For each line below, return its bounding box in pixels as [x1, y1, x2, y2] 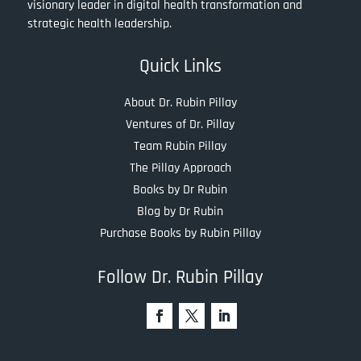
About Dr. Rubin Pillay [123, 94, 237, 112]
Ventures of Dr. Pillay [126, 116, 235, 134]
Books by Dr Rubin [133, 181, 228, 199]
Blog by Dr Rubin [137, 203, 224, 221]
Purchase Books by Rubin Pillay [99, 225, 261, 243]
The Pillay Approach [129, 160, 231, 177]
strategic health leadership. [27, 15, 172, 33]
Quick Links [139, 55, 222, 79]
